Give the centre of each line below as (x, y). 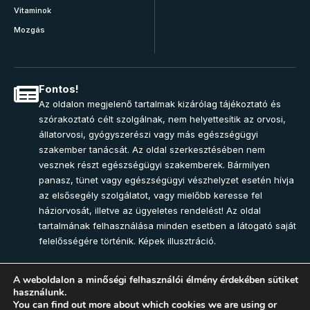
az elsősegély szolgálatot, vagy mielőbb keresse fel (151, 195)
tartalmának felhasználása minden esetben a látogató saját (167, 226)
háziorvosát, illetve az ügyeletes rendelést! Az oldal (150, 211)
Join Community (67, 297)
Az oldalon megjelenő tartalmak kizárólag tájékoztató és (160, 104)
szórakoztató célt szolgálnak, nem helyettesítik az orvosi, (162, 119)
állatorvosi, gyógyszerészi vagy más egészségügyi (148, 135)
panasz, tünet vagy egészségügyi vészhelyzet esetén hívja (166, 180)
